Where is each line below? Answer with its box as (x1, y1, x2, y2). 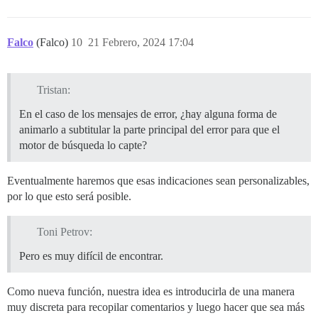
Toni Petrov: (36, 226, 92, 238)
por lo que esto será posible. (7, 190, 131, 202)
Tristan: (36, 83, 70, 96)
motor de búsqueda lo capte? (19, 138, 147, 151)
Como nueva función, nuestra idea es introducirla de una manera (7, 285, 295, 298)
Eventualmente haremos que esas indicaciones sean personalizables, (7, 174, 309, 187)
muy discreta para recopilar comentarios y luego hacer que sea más (7, 301, 305, 314)
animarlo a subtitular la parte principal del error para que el (19, 123, 280, 136)
